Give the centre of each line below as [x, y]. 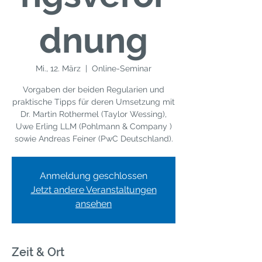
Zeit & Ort [38, 252]
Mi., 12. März [58, 68]
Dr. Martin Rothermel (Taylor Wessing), [94, 114]
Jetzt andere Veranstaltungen [94, 190]
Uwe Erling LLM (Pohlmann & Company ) [94, 126]
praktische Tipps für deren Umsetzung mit [94, 102]
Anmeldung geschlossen [94, 176]
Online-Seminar [122, 68]
